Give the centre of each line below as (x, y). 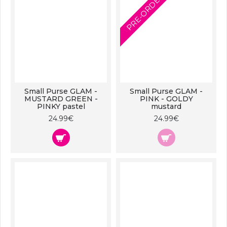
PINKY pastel (61, 106)
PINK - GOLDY (166, 99)
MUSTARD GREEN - (61, 99)
